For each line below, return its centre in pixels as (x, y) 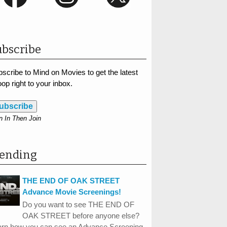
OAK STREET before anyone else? (81, 215)
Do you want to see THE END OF (79, 204)
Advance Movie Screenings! (72, 192)
